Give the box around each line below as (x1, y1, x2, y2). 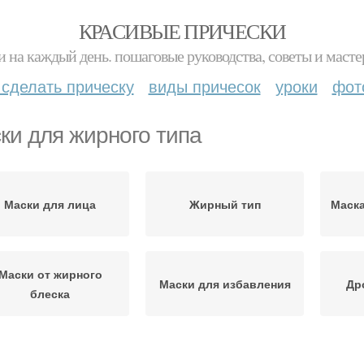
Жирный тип (188, 196, 261, 212)
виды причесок (148, 74, 261, 97)
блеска (30, 285, 70, 301)
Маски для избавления (158, 275, 291, 292)
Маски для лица (4, 196, 96, 212)
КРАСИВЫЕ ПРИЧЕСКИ (78, 17, 286, 45)
